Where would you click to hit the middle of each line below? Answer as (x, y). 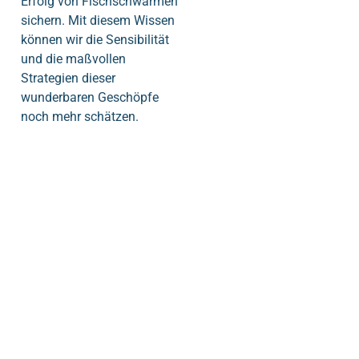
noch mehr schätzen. (80, 116)
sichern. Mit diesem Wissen (98, 20)
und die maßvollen (73, 58)
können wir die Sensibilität (95, 39)
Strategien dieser (68, 78)
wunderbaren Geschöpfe (90, 97)
